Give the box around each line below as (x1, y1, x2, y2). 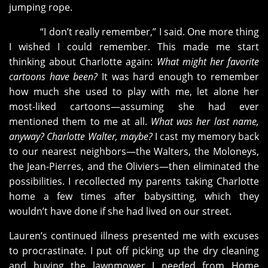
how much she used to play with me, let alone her (9, 85, 259, 99)
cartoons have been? (9, 70, 102, 84)
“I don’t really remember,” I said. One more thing (9, 25, 259, 39)
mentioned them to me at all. (9, 115, 151, 129)
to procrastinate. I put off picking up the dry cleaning (9, 244, 259, 258)
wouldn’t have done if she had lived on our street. (9, 205, 232, 218)
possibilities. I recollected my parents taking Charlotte (9, 175, 259, 188)
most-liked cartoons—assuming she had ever (9, 100, 259, 114)
